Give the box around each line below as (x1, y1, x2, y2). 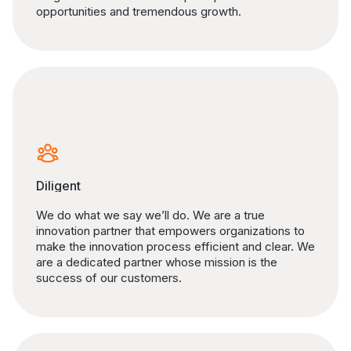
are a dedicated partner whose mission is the (36, 254, 277, 270)
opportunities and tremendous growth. (36, 3, 241, 19)
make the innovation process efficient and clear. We (36, 238, 315, 254)
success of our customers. (36, 270, 182, 285)
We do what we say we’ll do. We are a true (36, 207, 265, 223)
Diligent (36, 177, 81, 194)
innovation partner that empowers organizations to (36, 223, 305, 238)
